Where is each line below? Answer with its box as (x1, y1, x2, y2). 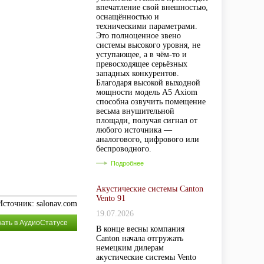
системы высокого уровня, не (96, 41, 200, 49)
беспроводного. (96, 144, 151, 153)
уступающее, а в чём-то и (96, 50, 187, 59)
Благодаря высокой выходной (96, 78, 200, 87)
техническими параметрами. (96, 22, 197, 31)
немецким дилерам (96, 243, 164, 252)
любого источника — (96, 126, 172, 134)
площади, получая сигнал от (96, 116, 197, 125)
